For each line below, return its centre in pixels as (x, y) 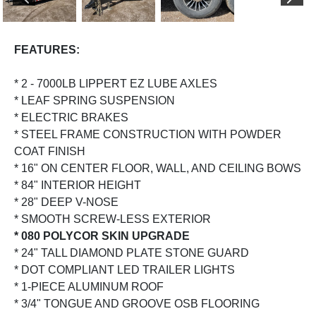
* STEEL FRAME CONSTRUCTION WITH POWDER (148, 134)
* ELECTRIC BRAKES (71, 117)
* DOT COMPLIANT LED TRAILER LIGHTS (124, 269)
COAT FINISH (50, 151)
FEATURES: (47, 49)
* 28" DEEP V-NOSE (66, 202)
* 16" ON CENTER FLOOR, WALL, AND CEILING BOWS (158, 168)
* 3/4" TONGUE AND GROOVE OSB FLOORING (137, 303)
